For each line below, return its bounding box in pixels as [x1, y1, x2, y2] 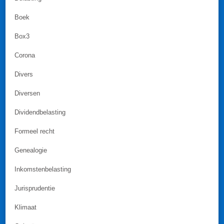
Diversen [14, 89, 40, 97]
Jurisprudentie [14, 184, 55, 192]
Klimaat [14, 203, 36, 211]
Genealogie [14, 146, 47, 154]
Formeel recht [14, 127, 54, 135]
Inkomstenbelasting [14, 165, 71, 173]
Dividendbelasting [14, 108, 65, 116]
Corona [14, 51, 35, 59]
